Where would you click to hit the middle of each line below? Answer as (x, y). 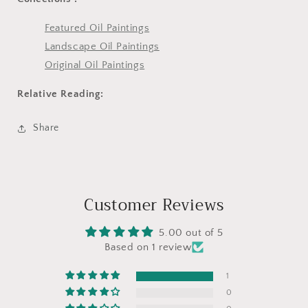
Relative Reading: (60, 93)
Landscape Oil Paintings (102, 46)
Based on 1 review (148, 247)
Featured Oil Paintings (97, 27)
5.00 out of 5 (191, 232)
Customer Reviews (154, 205)
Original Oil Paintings (95, 65)
